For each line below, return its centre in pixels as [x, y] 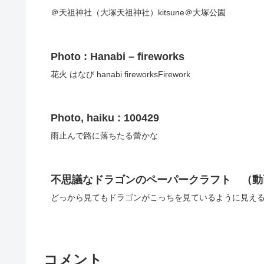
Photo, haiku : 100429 [105, 118]
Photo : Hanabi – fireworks [118, 56]
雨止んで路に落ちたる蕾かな [104, 136]
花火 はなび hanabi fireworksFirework [121, 74]
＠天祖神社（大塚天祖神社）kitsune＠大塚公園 [138, 13]
